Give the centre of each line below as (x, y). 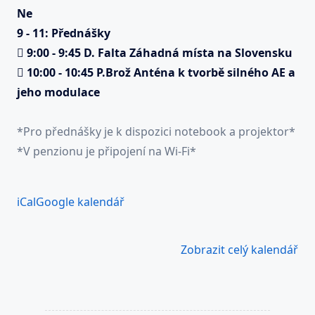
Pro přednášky (64, 132)
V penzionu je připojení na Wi (101, 152)
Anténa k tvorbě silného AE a (214, 73)
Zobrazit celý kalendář (239, 250)
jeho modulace (58, 92)
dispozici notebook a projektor (207, 132)
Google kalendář (80, 202)
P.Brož (114, 73)
